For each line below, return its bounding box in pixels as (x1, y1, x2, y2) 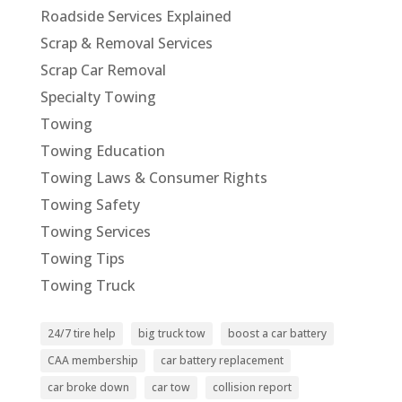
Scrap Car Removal (39, 59, 166, 80)
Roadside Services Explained (39, 5, 232, 26)
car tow (151, 379, 190, 395)
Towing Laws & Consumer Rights (39, 167, 267, 188)
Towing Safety (39, 194, 140, 214)
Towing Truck (39, 275, 135, 295)
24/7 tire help (47, 325, 116, 341)
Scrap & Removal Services (39, 32, 213, 53)
